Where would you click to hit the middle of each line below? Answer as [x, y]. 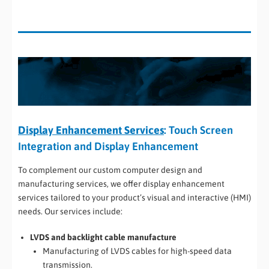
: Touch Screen [198, 130]
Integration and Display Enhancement [108, 147]
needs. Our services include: [70, 211]
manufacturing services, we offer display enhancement [121, 183]
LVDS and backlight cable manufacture [103, 237]
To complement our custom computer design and [110, 170]
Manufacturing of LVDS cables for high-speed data [137, 251]
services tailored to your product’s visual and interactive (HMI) [134, 197]
